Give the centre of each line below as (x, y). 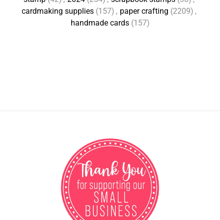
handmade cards (100, 23)
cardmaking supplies (57, 11)
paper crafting (144, 11)
